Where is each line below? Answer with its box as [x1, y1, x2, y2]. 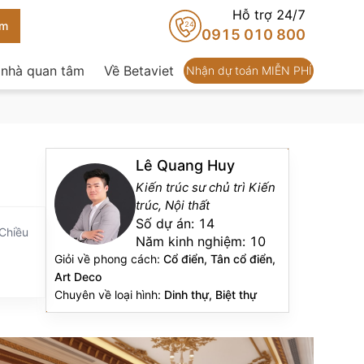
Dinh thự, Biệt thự [164, 288, 257, 301]
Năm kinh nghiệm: [136, 233, 249, 249]
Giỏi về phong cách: [54, 252, 163, 266]
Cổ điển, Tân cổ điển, [163, 252, 275, 266]
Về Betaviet [104, 63, 174, 79]
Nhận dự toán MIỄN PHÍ [185, 63, 312, 77]
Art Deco [54, 270, 102, 284]
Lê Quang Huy [136, 157, 235, 174]
